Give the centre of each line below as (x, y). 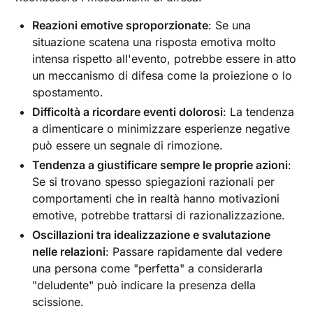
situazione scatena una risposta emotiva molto (154, 42)
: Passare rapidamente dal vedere (194, 252)
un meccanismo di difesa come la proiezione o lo (162, 76)
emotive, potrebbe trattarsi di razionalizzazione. (159, 216)
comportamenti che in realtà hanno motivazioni (156, 199)
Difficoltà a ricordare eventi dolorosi (128, 112)
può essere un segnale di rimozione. (128, 146)
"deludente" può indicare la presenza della (144, 285)
